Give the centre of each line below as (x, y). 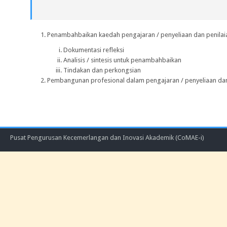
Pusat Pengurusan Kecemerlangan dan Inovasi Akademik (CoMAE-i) (107, 138)
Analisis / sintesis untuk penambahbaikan (122, 60)
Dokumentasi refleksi (94, 50)
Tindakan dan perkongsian (102, 70)
